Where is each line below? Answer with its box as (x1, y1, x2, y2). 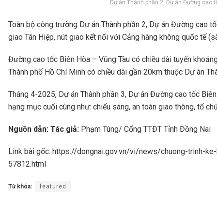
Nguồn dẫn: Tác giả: (8, 124, 81, 134)
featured (40, 183, 66, 190)
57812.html (8, 159, 46, 169)
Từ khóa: (8, 183, 32, 190)
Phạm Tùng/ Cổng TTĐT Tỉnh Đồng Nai (81, 124, 211, 134)
